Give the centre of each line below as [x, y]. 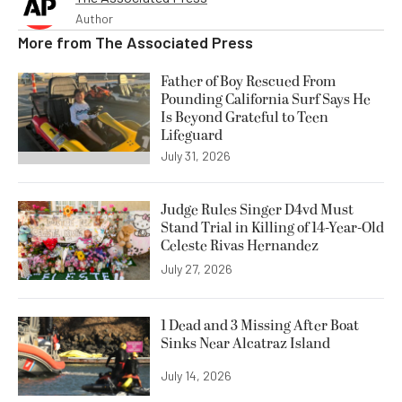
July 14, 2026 [196, 376]
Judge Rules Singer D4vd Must [257, 210]
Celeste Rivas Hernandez [240, 245]
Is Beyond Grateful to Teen [245, 117]
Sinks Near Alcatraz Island [245, 344]
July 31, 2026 [196, 155]
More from [57, 42]
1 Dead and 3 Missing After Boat [260, 326]
